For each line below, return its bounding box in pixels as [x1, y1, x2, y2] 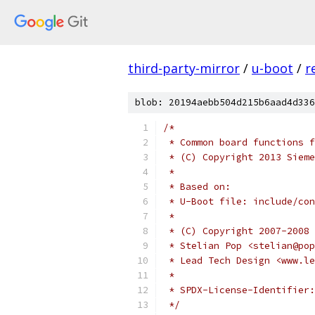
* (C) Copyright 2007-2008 [163, 225, 309, 237]
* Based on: [163, 181, 231, 193]
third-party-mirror [128, 60, 240, 77]
